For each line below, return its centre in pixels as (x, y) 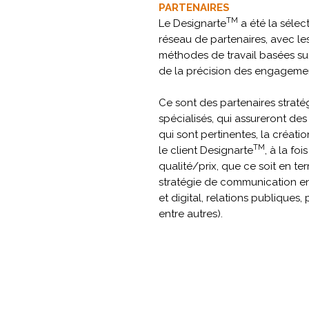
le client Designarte (206, 150)
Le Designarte (192, 23)
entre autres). (191, 214)
